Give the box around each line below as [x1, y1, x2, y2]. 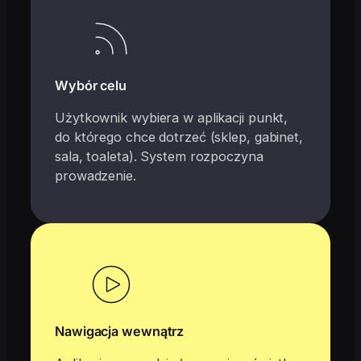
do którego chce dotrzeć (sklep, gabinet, [55, 129, 303, 146]
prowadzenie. [55, 168, 136, 185]
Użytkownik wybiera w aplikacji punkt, [55, 110, 288, 127]
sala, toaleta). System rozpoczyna [55, 148, 263, 165]
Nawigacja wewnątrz [55, 322, 185, 339]
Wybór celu [55, 77, 127, 94]
